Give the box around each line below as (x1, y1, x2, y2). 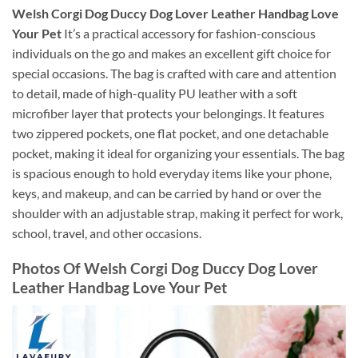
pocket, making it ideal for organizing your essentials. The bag (12, 145, 344, 161)
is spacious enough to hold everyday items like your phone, (12, 165, 332, 181)
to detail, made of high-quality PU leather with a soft (12, 85, 297, 101)
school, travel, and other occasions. (12, 225, 201, 241)
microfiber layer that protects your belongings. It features (12, 105, 324, 121)
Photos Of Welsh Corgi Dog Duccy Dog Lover (12, 259, 318, 278)
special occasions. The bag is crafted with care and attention (12, 65, 336, 81)
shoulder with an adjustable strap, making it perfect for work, (12, 205, 343, 221)
